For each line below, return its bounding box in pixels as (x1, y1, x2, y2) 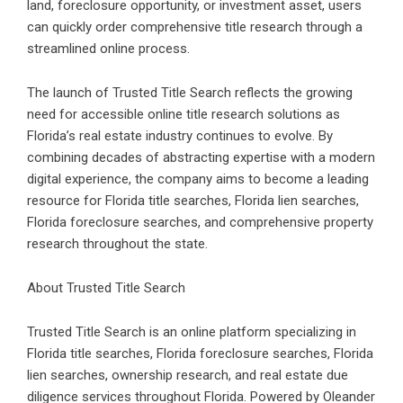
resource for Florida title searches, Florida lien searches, (27, 192, 359, 209)
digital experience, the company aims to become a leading (27, 170, 369, 187)
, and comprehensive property (198, 213, 373, 230)
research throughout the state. (27, 235, 208, 252)
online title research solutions (148, 105, 322, 122)
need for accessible (27, 105, 148, 122)
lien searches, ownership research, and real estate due (27, 366, 348, 383)
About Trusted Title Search (27, 279, 185, 296)
